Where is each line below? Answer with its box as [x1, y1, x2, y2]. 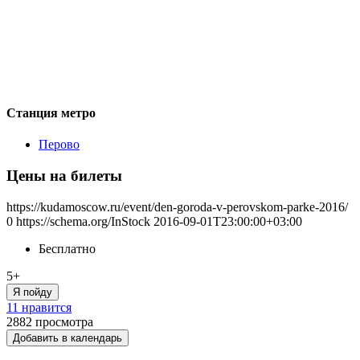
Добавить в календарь [13, 331, 122, 344]
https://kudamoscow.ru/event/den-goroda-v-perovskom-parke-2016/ [6, 199, 348, 214]
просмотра [35, 314, 93, 329]
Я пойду [13, 285, 52, 298]
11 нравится [6, 300, 72, 314]
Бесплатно [39, 241, 96, 256]
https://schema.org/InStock [16, 214, 150, 228]
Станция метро [6, 105, 96, 120]
